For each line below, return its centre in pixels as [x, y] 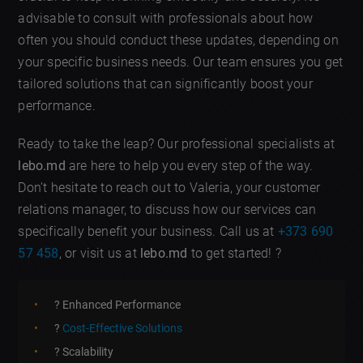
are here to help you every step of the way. [189, 166]
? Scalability [84, 352]
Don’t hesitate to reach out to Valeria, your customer [169, 188]
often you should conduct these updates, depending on [178, 41]
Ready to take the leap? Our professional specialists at [177, 144]
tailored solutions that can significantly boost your [165, 84]
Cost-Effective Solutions [123, 329]
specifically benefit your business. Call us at [148, 232]
